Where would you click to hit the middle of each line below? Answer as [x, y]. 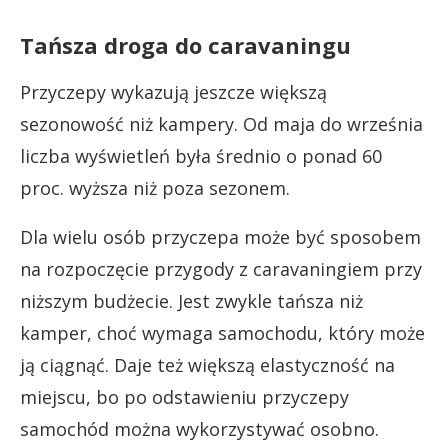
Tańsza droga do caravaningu [185, 44]
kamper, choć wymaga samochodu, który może [222, 332]
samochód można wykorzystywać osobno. [199, 428]
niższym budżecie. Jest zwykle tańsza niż [191, 300]
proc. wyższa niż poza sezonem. [155, 187]
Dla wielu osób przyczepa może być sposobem [220, 236]
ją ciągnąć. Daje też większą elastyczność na [207, 364]
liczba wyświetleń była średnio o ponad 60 [201, 155]
